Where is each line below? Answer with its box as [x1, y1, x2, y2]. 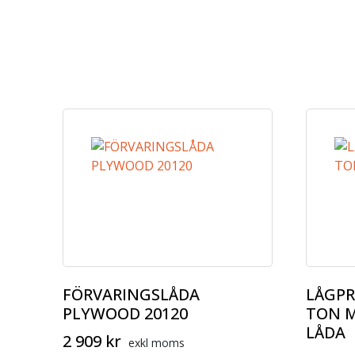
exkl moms [128, 335, 185, 350]
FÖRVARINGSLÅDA [63, 284, 200, 305]
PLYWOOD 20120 [63, 303, 189, 324]
